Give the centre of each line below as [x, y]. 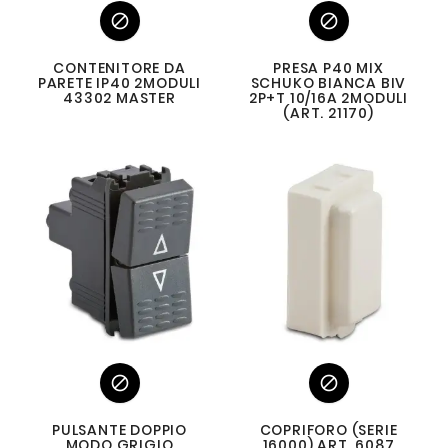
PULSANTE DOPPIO [119, 430]
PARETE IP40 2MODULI [119, 83]
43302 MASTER [119, 98]
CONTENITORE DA [119, 68]
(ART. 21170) [328, 113]
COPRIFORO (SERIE [328, 430]
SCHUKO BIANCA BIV [328, 83]
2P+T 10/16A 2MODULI [328, 98]
